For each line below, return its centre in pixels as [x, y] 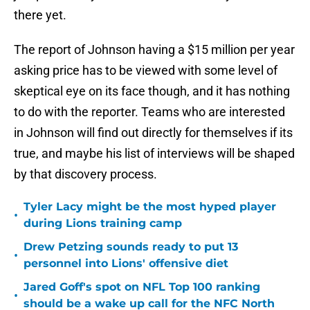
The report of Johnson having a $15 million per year [154, 50]
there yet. [40, 15]
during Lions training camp [103, 224]
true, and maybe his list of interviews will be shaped [154, 154]
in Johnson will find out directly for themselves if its [153, 133]
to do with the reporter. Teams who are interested [149, 112]
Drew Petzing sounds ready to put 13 [131, 247]
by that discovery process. [85, 174]
